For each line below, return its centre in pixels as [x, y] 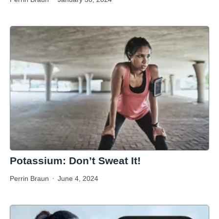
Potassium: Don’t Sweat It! [75, 160]
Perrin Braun [29, 178]
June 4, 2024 [78, 178]
